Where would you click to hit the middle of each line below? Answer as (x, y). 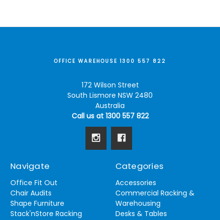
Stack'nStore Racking (46, 214)
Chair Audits (31, 193)
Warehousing (138, 204)
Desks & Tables (141, 214)
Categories (139, 166)
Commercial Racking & (155, 193)
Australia (110, 106)
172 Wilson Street (110, 85)
